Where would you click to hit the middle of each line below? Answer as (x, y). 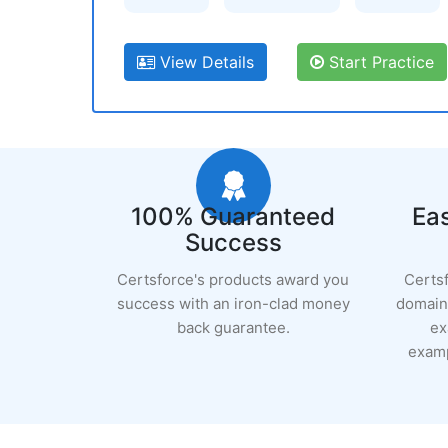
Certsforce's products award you (233, 279)
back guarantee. (233, 327)
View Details (204, 62)
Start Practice (379, 62)
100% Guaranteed (233, 216)
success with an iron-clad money (233, 303)
